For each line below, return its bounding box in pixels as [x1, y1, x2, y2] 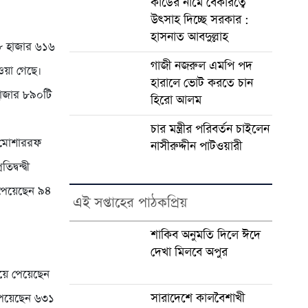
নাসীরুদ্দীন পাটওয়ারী [150, 137, 242, 155]
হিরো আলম [150, 91, 201, 109]
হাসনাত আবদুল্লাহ [150, 28, 228, 45]
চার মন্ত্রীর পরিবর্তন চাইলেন [150, 120, 269, 137]
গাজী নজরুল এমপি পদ [150, 57, 252, 74]
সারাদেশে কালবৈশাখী [150, 289, 245, 307]
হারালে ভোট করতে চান [150, 74, 253, 91]
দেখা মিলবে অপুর [150, 243, 228, 261]
